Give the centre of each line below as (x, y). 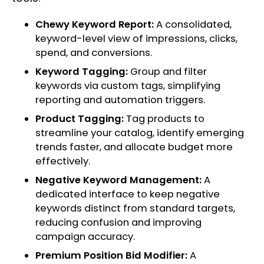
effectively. (64, 161)
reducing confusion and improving (118, 223)
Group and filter (169, 72)
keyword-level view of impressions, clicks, (136, 39)
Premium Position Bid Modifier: (111, 256)
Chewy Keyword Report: (96, 25)
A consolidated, (194, 25)
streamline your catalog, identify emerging (140, 133)
